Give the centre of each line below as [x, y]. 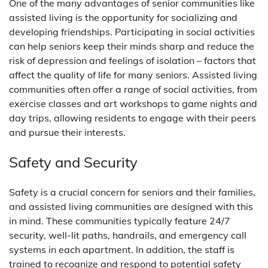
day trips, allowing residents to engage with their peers [133, 118]
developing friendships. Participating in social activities [132, 31]
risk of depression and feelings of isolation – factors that [133, 60]
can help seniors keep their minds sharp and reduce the [132, 46]
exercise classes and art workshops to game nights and [133, 103]
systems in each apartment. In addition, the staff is [122, 249]
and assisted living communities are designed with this [131, 206]
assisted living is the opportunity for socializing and [123, 17]
